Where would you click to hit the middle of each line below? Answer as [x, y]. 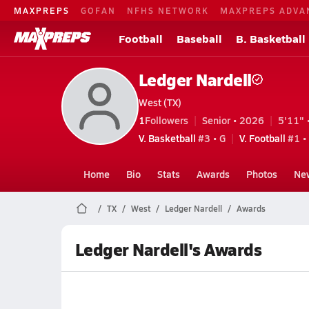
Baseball [199, 38]
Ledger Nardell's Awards [168, 249]
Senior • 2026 [233, 120]
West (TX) [160, 102]
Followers [166, 120]
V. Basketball [167, 138]
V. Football [262, 138]
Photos [261, 174]
